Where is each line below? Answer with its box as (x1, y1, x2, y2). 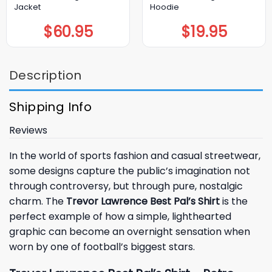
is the (220, 194, 248, 208)
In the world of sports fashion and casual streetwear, (9, 148, 260, 163)
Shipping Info (9, 98, 92, 115)
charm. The (9, 194, 66, 208)
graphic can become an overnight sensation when (9, 224, 250, 239)
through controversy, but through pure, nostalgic (9, 178, 243, 193)
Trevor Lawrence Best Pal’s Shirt (66, 194, 220, 208)
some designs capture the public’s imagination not (9, 163, 250, 178)
